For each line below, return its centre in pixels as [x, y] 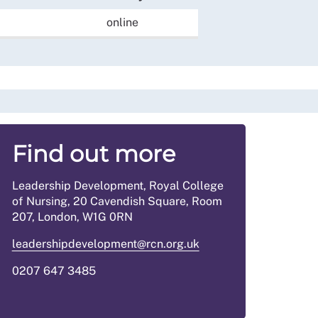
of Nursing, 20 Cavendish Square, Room [117, 201]
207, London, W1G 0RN [72, 217]
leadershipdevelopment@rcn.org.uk [105, 244]
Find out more [93, 154]
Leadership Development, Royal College [117, 186]
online [122, 22]
